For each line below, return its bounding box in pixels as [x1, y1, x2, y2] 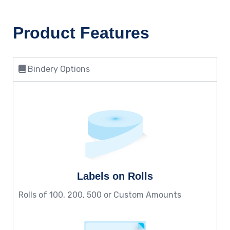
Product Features [13, 23, 149, 42]
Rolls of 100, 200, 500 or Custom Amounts [18, 189, 181, 200]
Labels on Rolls [77, 170, 153, 182]
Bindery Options [26, 64, 90, 74]
